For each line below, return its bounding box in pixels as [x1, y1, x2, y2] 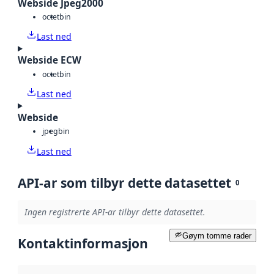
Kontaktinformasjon [18, 235, 148, 252]
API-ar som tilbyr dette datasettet [18, 174, 231, 191]
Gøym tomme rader [182, 231, 251, 240]
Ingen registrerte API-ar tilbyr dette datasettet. [24, 206, 206, 218]
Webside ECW [18, 54, 81, 67]
